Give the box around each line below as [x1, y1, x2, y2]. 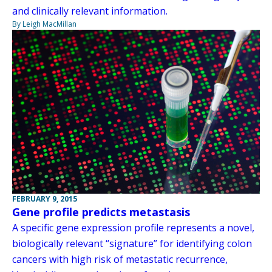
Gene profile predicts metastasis [12, 204, 190, 219]
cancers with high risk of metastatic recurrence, [12, 252, 228, 266]
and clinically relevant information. [12, 4, 168, 18]
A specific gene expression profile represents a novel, [12, 220, 254, 234]
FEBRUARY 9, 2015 [12, 193, 77, 204]
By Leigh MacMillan [12, 18, 76, 29]
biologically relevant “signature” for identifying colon [12, 236, 252, 250]
